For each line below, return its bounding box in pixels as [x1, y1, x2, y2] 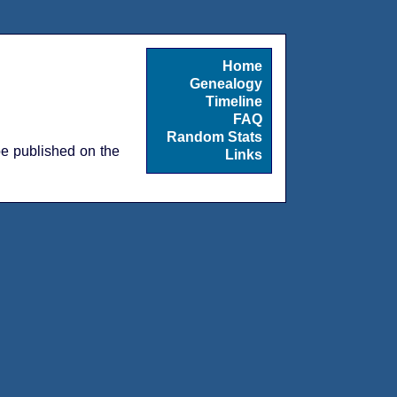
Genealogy [190, 76, 263, 91]
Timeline [206, 94, 263, 109]
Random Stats [167, 129, 263, 144]
